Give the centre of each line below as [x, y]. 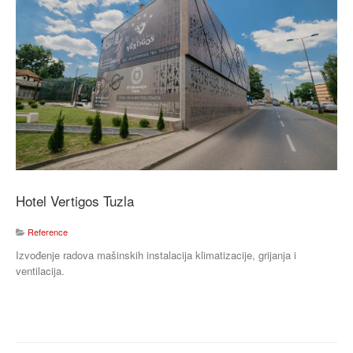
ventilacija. [40, 271]
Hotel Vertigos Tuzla [75, 201]
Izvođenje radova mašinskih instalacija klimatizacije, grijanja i [156, 255]
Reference [48, 232]
